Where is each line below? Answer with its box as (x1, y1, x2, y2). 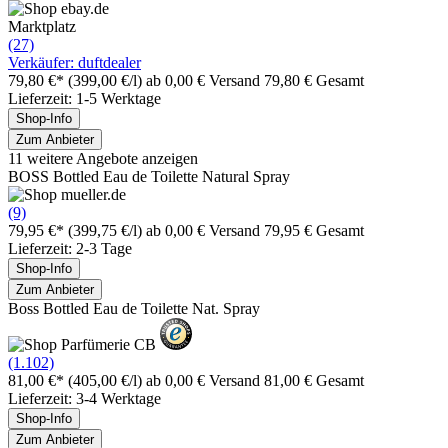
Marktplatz (8, 17, 76, 35)
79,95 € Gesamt (264, 221, 364, 239)
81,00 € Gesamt (264, 371, 364, 389)
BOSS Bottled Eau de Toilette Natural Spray (8, 167, 290, 185)
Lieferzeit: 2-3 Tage (8, 239, 132, 257)
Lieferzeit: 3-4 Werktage (8, 389, 161, 407)
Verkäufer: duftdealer (8, 53, 141, 71)
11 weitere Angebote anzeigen (8, 149, 198, 167)
